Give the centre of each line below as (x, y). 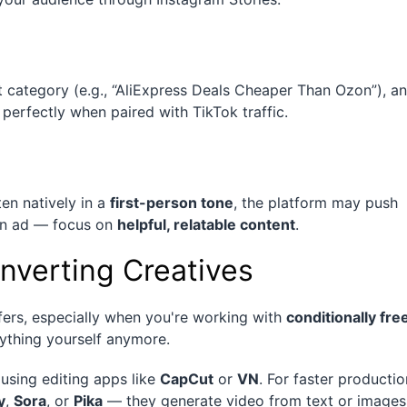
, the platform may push (316, 203)
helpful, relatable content (206, 225)
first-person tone (172, 203)
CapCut (187, 379)
